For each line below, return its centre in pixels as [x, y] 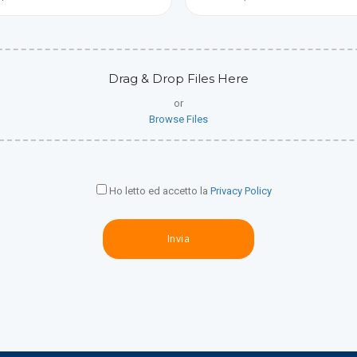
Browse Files [178, 119]
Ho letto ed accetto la [158, 190]
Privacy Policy [241, 190]
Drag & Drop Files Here [178, 78]
